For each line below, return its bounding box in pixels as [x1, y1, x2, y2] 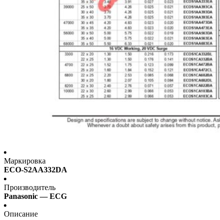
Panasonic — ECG [4, 192, 67, 201]
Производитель [4, 183, 55, 192]
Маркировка [4, 157, 46, 165]
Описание [4, 210, 38, 219]
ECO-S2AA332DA [4, 165, 67, 174]
